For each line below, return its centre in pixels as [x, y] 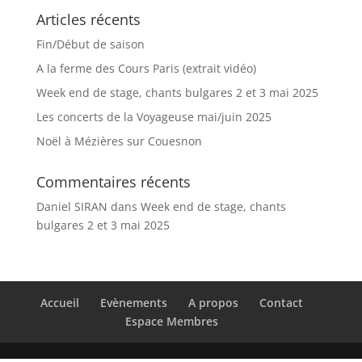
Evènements [134, 303]
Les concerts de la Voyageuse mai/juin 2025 [154, 117]
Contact [282, 303]
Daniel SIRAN [72, 206]
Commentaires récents [113, 182]
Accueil [60, 303]
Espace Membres [172, 321]
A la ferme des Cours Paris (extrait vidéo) [146, 68]
